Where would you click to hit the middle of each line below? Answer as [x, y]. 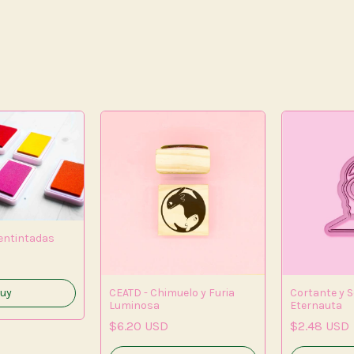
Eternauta [316, 306]
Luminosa [134, 306]
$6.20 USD [139, 326]
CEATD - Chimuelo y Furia [172, 293]
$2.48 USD [320, 326]
